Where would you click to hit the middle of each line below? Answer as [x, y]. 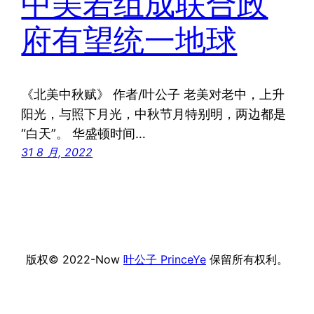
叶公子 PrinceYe [165, 259]
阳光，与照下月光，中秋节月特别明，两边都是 [154, 114]
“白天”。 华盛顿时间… [84, 133]
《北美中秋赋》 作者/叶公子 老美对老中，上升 [153, 94]
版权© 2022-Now [75, 259]
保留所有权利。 [247, 259]
